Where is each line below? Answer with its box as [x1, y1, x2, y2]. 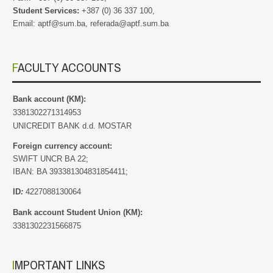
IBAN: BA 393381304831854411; [13, 167, 128, 177]
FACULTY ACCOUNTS [18, 58, 121, 77]
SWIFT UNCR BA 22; [13, 154, 91, 164]
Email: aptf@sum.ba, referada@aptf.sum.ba [13, 19, 169, 29]
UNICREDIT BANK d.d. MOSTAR [13, 121, 132, 131]
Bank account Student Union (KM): [13, 208, 147, 218]
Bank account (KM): [13, 94, 91, 104]
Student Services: [13, 6, 79, 16]
